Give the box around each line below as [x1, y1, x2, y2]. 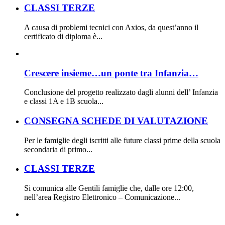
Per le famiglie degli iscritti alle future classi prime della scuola [24, 136, 220, 145]
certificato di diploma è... [24, 32, 102, 41]
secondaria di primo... [24, 145, 92, 154]
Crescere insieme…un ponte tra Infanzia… [24, 67, 198, 78]
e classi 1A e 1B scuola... [24, 97, 103, 106]
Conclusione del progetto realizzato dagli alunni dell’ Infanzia [24, 88, 218, 97]
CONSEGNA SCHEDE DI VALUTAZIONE [24, 115, 208, 126]
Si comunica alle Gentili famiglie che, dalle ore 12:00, [24, 184, 194, 193]
